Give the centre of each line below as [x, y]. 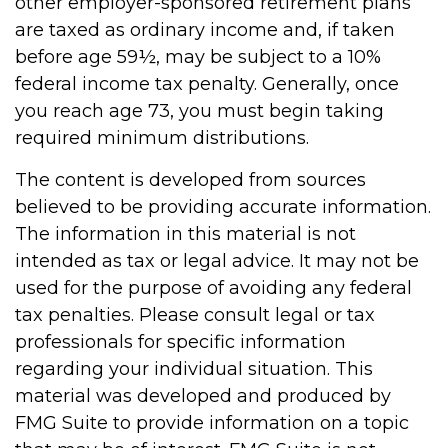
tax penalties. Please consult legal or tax [195, 315]
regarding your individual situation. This [194, 369]
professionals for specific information [180, 342]
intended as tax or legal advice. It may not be [217, 261]
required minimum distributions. [162, 138]
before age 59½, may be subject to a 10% [198, 57]
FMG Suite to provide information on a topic [212, 423]
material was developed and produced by [203, 396]
